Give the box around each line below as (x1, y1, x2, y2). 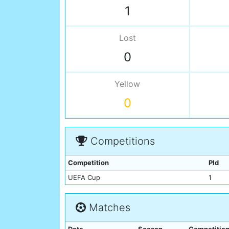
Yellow (114, 79, 141, 89)
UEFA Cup (67, 173, 100, 182)
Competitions (87, 135, 155, 148)
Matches (86, 201, 130, 214)
